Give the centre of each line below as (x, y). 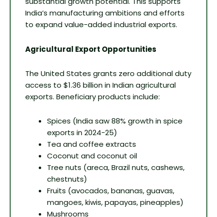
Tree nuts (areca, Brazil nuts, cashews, (116, 168)
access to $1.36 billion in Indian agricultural (101, 85)
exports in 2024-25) (82, 133)
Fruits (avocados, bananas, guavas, (111, 191)
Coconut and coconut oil (92, 156)
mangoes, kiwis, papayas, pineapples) (115, 202)
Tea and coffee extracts (92, 144)
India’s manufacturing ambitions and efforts (105, 13)
